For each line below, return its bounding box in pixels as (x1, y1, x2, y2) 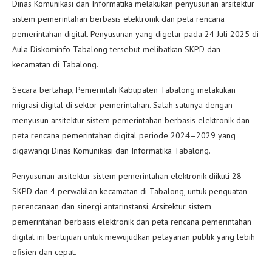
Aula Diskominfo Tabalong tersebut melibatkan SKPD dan (12, 44, 220, 55)
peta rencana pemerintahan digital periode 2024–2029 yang (12, 130, 236, 141)
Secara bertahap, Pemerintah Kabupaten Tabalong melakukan (12, 84, 236, 96)
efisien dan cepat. (12, 246, 76, 258)
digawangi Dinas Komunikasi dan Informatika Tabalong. (12, 145, 211, 157)
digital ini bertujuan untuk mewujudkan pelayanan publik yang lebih (12, 231, 255, 243)
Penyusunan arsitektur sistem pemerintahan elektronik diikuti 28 (12, 171, 242, 182)
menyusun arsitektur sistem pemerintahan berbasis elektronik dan (12, 115, 250, 126)
